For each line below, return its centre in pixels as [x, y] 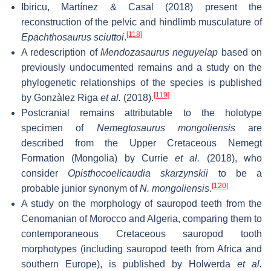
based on [240, 52]
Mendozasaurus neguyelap [159, 52]
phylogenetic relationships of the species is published [142, 82]
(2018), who [231, 158]
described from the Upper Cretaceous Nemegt [142, 143]
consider [45, 173]
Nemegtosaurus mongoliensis [166, 128]
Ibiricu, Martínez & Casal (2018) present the [142, 7]
